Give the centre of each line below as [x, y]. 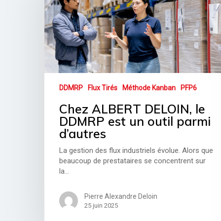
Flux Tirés [103, 88]
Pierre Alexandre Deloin [121, 197]
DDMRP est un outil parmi [135, 121]
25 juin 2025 [101, 206]
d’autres [83, 134]
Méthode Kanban [149, 88]
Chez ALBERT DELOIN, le [132, 109]
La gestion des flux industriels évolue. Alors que [136, 151]
